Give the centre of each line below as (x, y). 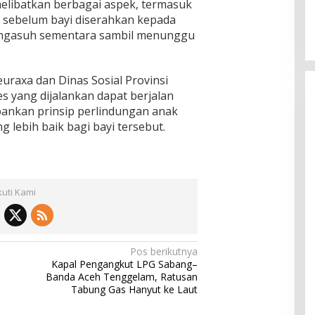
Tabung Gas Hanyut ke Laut (135, 289)
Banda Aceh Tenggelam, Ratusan (122, 276)
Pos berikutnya (164, 251)
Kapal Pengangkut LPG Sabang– (125, 264)
